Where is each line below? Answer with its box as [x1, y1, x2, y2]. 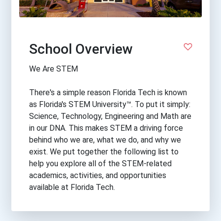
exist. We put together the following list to [29, 147, 179, 156]
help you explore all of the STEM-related [29, 158, 172, 168]
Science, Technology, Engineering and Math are [29, 111, 191, 121]
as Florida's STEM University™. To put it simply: [29, 99, 190, 109]
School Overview [29, 40, 133, 57]
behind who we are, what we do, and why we [29, 135, 181, 145]
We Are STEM [29, 64, 78, 74]
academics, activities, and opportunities [29, 170, 166, 180]
